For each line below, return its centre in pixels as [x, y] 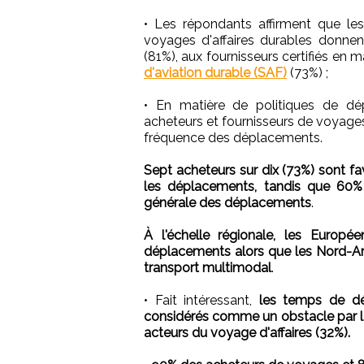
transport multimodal [208, 267]
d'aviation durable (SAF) [215, 72]
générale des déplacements [227, 202]
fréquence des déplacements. [233, 137]
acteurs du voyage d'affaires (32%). [247, 332]
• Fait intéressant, [201, 300]
